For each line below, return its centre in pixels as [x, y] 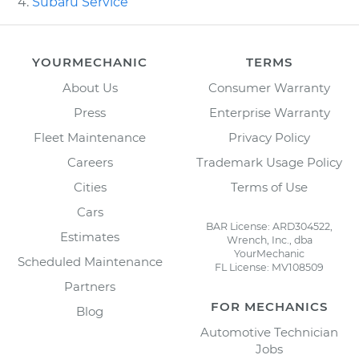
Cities [90, 187]
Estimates [90, 236]
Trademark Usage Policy [269, 162]
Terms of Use [269, 187]
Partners [90, 286]
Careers [90, 162]
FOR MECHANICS [269, 306]
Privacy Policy [269, 137]
